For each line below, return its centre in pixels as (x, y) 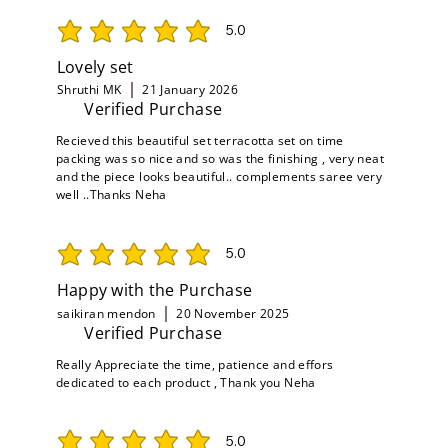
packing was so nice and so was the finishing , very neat (219, 159)
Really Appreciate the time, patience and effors (194, 364)
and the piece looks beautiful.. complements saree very (219, 177)
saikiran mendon (106, 313)
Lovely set (95, 66)
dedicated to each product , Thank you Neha (185, 382)
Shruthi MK (89, 90)
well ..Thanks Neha (111, 195)
